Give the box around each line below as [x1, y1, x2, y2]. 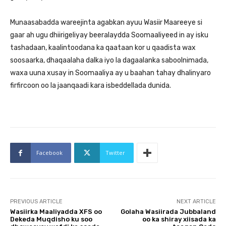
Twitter [105, 149, 125, 156]
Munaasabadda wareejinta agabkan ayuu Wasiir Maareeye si [10, 18, 202, 27]
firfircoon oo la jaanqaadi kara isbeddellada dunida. [10, 81, 171, 90]
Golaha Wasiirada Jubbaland [120, 208, 216, 215]
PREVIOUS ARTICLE [10, 198, 63, 205]
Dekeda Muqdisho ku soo [10, 215, 92, 223]
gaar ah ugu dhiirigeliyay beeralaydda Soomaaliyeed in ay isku [10, 31, 208, 39]
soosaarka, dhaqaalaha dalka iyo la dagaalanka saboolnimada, [10, 56, 208, 65]
